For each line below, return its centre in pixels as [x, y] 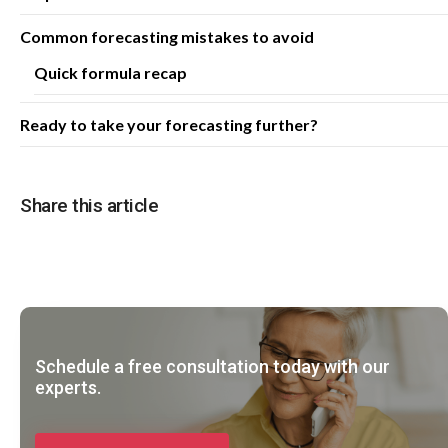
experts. [68, 387]
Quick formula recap [110, 72]
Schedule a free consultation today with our [212, 366]
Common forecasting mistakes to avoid [167, 36]
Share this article [89, 205]
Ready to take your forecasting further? [169, 124]
